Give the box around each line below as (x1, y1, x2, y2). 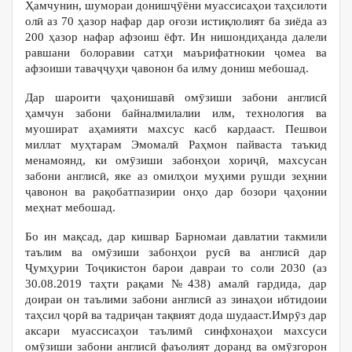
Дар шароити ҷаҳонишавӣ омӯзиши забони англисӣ (25, 91, 327, 104)
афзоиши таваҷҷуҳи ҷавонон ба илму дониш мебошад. (25, 62, 309, 75)
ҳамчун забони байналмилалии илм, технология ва (25, 107, 327, 119)
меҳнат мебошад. (25, 201, 115, 214)
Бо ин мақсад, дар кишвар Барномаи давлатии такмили (25, 230, 327, 243)
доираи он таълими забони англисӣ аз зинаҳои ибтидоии (25, 293, 327, 306)
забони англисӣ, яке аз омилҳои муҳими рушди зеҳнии (25, 170, 327, 182)
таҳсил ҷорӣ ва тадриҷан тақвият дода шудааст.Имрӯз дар (25, 309, 327, 321)
